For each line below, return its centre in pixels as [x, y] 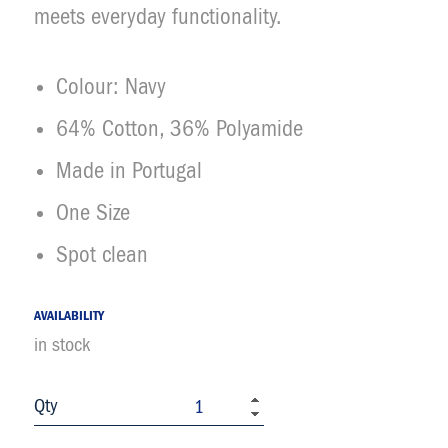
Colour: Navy [111, 87]
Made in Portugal [129, 171]
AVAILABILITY [69, 315]
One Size [93, 213]
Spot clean [102, 255]
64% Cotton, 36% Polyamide [179, 129]
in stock [62, 344]
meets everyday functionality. [158, 17]
